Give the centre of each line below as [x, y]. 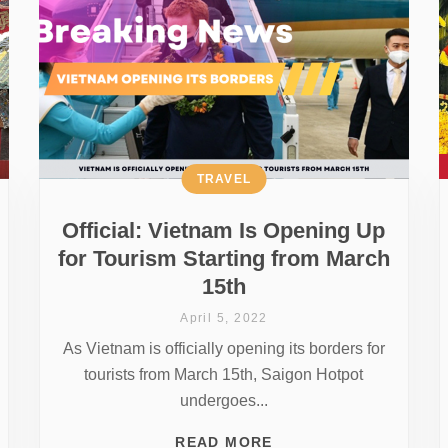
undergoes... [223, 400]
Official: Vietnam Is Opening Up [224, 230]
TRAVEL [224, 178]
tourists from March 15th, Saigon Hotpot [224, 374]
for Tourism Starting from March [223, 258]
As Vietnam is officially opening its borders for [223, 348]
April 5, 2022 [224, 317]
